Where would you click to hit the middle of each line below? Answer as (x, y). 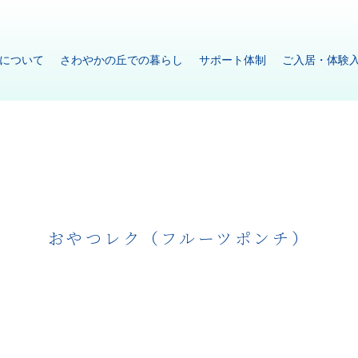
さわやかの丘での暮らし (121, 59)
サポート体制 (232, 59)
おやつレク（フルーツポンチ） (179, 238)
